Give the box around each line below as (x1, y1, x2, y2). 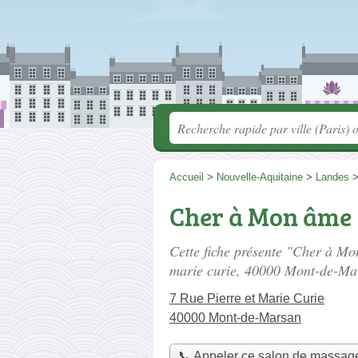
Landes (316, 171, 349, 183)
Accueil (169, 171, 204, 183)
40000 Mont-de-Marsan (169, 311, 301, 324)
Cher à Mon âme (169, 199, 352, 234)
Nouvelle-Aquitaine (217, 171, 303, 183)
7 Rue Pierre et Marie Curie (169, 292, 324, 305)
